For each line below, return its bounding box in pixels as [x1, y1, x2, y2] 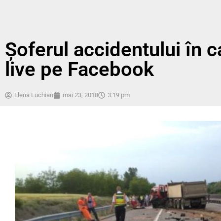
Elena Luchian [14, 91, 53, 99]
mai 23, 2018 [63, 91, 98, 99]
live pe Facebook [5, 58, 154, 81]
